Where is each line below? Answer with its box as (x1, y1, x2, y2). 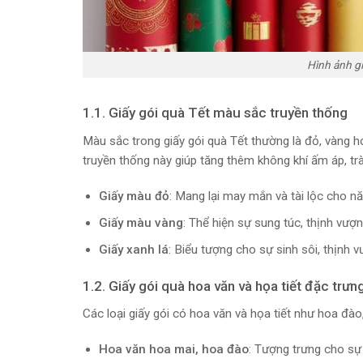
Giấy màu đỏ (98, 188, 169, 203)
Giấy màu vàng (98, 215, 183, 230)
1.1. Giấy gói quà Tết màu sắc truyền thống (83, 105, 348, 122)
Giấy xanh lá (98, 241, 169, 257)
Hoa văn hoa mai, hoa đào (98, 341, 249, 357)
